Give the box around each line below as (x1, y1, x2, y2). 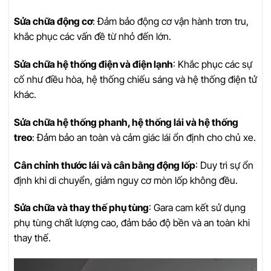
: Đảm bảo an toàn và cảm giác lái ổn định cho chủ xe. (32, 131, 256, 143)
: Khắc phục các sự (173, 58, 252, 71)
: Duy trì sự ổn (195, 158, 253, 171)
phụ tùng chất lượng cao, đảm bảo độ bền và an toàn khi (14, 217, 250, 229)
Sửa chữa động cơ (14, 15, 93, 28)
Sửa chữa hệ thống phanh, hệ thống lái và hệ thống (14, 116, 238, 128)
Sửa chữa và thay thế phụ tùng (14, 201, 149, 214)
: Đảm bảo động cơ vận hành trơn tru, (93, 15, 249, 28)
